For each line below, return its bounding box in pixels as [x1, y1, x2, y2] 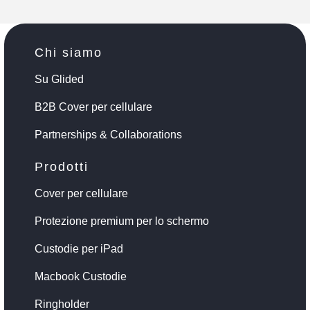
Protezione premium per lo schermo [35, 215, 209, 227]
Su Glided [35, 73, 84, 85]
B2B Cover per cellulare [35, 100, 152, 113]
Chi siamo [35, 45, 102, 60]
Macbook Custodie [35, 270, 127, 282]
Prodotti [35, 159, 89, 174]
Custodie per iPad [35, 242, 123, 255]
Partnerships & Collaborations [35, 128, 182, 140]
